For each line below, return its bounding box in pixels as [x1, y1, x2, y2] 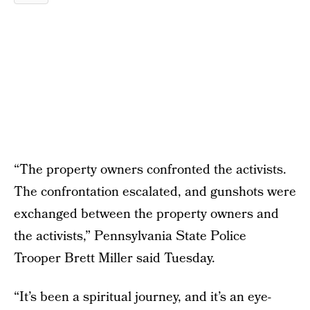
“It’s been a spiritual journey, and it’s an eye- [14, 288, 271, 307]
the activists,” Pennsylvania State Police [14, 227, 246, 246]
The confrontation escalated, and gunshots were [14, 183, 296, 201]
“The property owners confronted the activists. [14, 161, 286, 179]
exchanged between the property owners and [14, 205, 279, 224]
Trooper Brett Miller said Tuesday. [14, 249, 215, 268]
